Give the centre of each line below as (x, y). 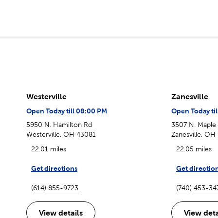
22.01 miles (49, 149)
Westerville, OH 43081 (61, 134)
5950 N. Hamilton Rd (59, 124)
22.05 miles (194, 149)
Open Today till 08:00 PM (67, 111)
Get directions (54, 168)
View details (61, 212)
